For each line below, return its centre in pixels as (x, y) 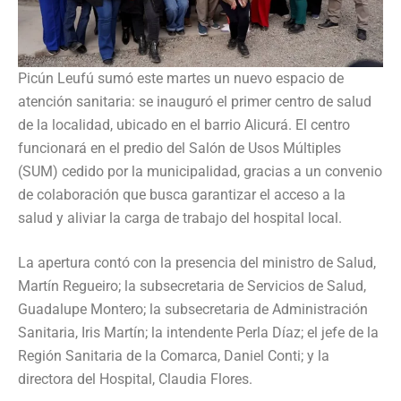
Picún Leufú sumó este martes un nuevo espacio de (181, 78)
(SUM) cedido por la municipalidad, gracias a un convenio (200, 171)
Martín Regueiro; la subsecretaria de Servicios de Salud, (192, 286)
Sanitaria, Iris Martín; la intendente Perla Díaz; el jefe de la (198, 332)
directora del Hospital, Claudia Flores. (135, 379)
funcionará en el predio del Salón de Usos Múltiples (179, 148)
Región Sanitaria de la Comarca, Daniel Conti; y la (174, 355)
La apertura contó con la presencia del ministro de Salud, (197, 262)
